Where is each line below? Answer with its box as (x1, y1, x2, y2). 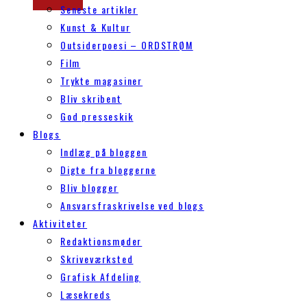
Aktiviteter (33, 216, 88, 230)
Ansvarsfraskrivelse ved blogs (60, 198, 204, 212)
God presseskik (60, 109, 134, 123)
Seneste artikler (60, 2, 138, 16)
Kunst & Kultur (60, 20, 131, 34)
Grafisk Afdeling (60, 269, 141, 284)
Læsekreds (60, 287, 111, 302)
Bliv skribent (60, 91, 122, 106)
